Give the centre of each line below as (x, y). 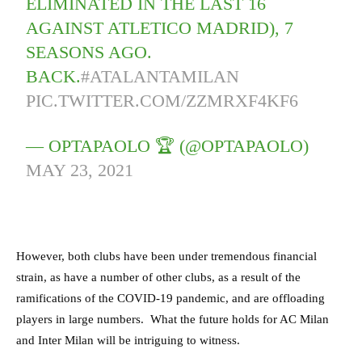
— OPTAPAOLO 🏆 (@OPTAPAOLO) (168, 146)
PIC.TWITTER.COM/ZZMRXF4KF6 (162, 101)
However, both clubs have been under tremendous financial (166, 257)
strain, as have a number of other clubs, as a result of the (158, 278)
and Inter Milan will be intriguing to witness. (128, 341)
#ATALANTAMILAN (160, 77)
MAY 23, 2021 (80, 170)
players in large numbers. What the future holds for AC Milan (173, 320)
